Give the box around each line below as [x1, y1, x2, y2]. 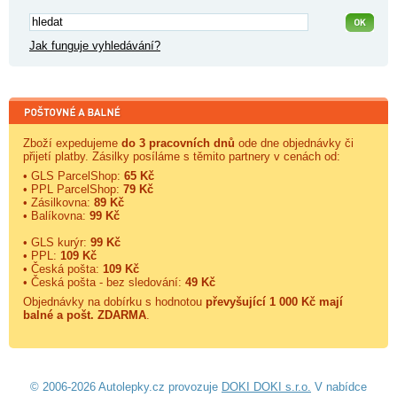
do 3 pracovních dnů [121, 136, 235, 150]
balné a [23, 307, 66, 322]
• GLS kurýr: [23, 235, 90, 249]
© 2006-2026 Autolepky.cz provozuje [30, 380, 222, 393]
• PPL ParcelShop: [23, 182, 123, 196]
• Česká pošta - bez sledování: [23, 275, 185, 289]
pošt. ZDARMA [66, 307, 146, 322]
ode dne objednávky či [235, 136, 354, 150]
